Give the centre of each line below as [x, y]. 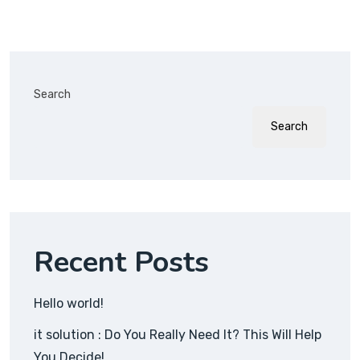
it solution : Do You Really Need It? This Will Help [178, 335]
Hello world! [69, 303]
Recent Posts [121, 262]
